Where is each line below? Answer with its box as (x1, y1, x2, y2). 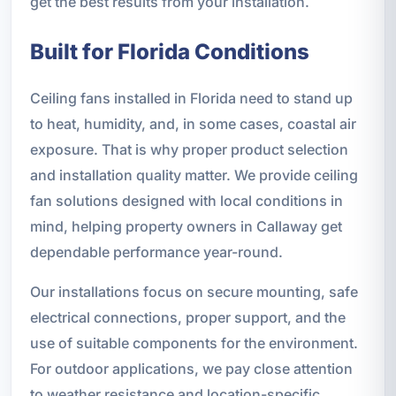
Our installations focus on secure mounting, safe (29, 283, 358, 301)
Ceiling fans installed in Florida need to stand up (29, 89, 353, 108)
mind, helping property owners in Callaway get (29, 217, 342, 236)
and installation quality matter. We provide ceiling (29, 166, 358, 185)
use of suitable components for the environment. (29, 334, 358, 353)
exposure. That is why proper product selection (29, 141, 348, 159)
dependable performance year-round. (29, 243, 283, 262)
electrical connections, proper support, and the (29, 308, 346, 327)
